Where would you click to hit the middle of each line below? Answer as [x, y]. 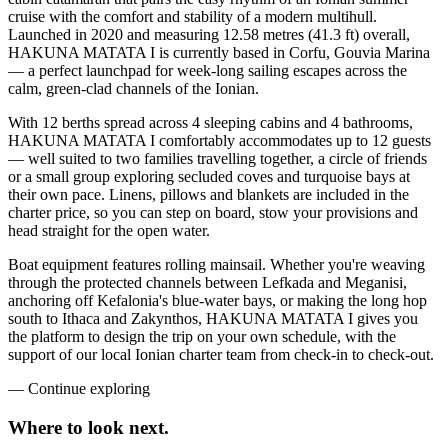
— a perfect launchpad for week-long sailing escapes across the [207, 71]
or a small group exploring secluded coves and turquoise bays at [209, 177]
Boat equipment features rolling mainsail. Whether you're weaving [216, 265]
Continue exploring [89, 389]
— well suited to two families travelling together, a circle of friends [217, 159]
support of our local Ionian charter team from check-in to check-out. [221, 355]
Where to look [66, 428]
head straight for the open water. [109, 231]
